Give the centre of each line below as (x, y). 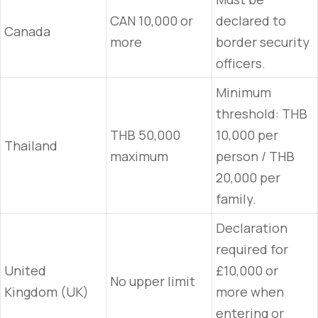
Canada (27, 31)
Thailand (31, 146)
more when (250, 292)
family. (236, 199)
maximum (139, 156)
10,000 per (247, 135)
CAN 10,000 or (152, 21)
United (25, 270)
